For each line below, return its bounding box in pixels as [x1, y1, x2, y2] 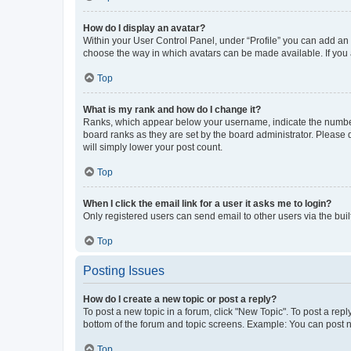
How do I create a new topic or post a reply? [83, 294, 277, 305]
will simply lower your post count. [83, 142, 223, 153]
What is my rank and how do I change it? [83, 104, 261, 115]
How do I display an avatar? [83, 23, 205, 34]
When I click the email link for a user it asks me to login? [83, 198, 331, 209]
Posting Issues [83, 264, 165, 277]
